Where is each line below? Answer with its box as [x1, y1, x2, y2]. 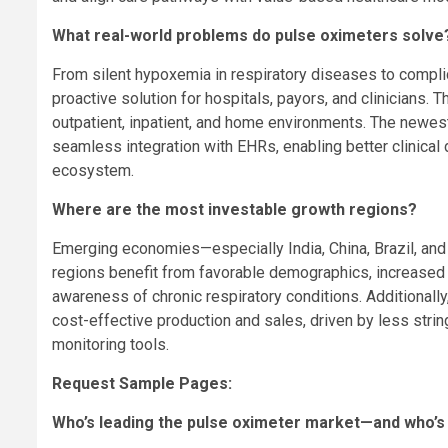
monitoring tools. [52, 335, 169, 355]
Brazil [374, 239, 414, 259]
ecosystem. [52, 161, 134, 181]
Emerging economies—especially [52, 239, 288, 259]
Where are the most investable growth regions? [52, 200, 417, 220]
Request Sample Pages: [52, 374, 236, 394]
